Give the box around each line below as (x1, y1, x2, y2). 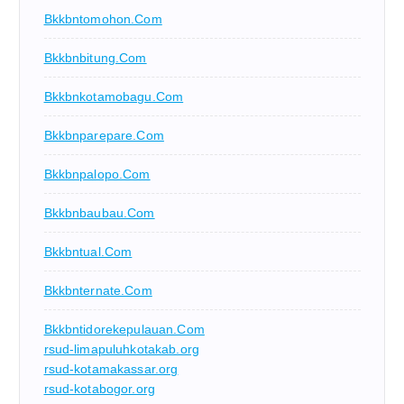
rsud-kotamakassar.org (43, 361, 179, 376)
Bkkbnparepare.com (43, 127, 164, 142)
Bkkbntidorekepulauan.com (43, 321, 205, 336)
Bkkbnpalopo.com (43, 166, 151, 181)
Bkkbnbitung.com (43, 50, 147, 65)
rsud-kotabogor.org (43, 381, 156, 396)
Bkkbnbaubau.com (43, 205, 155, 220)
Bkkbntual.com (43, 243, 133, 259)
